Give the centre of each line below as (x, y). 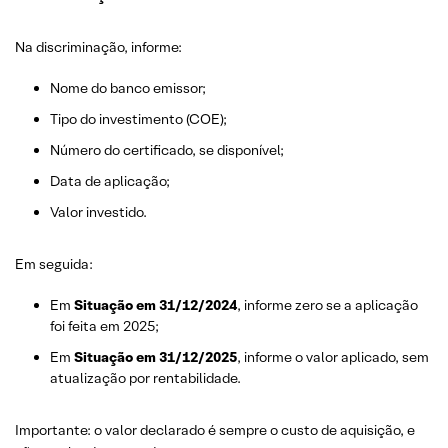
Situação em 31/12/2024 (155, 305)
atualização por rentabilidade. (145, 378)
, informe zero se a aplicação (327, 305)
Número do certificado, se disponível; (167, 150)
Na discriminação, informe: (98, 47)
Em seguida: (54, 264)
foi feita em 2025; (104, 326)
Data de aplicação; (110, 181)
